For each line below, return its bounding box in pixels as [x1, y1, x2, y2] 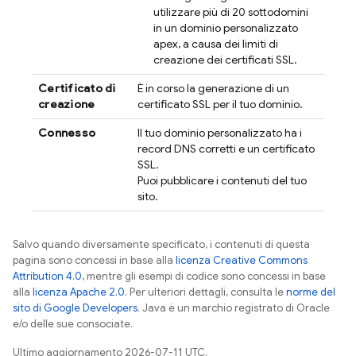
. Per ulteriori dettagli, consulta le [125, 284, 286, 299]
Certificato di [38, 80, 116, 95]
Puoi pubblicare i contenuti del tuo [137, 172, 307, 188]
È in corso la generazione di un [137, 80, 289, 95]
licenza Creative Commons [176, 253, 308, 267]
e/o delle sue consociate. [13, 316, 133, 331]
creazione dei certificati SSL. [153, 52, 297, 67]
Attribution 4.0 [13, 269, 82, 283]
